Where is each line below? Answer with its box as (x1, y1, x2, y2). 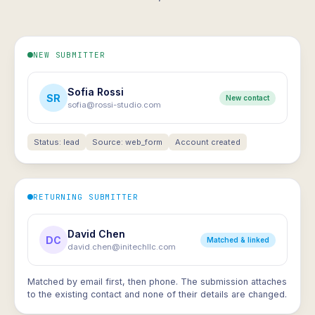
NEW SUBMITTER (33, 50, 105, 60)
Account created (175, 137, 240, 147)
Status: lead (34, 137, 79, 147)
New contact (226, 93, 269, 102)
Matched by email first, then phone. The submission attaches (27, 276, 287, 287)
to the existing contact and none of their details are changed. (27, 289, 287, 300)
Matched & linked (207, 235, 269, 244)
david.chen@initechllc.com (67, 242, 176, 252)
